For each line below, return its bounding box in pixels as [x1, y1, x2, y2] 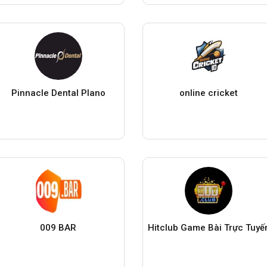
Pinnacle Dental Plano [11, 87, 105, 98]
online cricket [179, 87, 238, 98]
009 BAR [40, 222, 77, 233]
